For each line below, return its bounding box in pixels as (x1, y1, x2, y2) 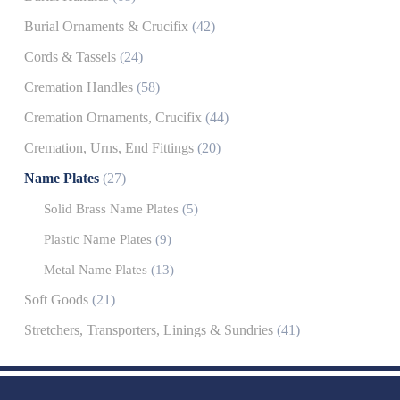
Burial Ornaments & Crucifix (24, 19, 188, 36)
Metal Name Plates (43, 262, 147, 278)
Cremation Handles (24, 79, 133, 96)
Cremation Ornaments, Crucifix (24, 110, 202, 127)
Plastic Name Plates (43, 232, 152, 247)
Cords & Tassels (24, 49, 116, 66)
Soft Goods (24, 292, 88, 309)
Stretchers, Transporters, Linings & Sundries (24, 322, 273, 339)
